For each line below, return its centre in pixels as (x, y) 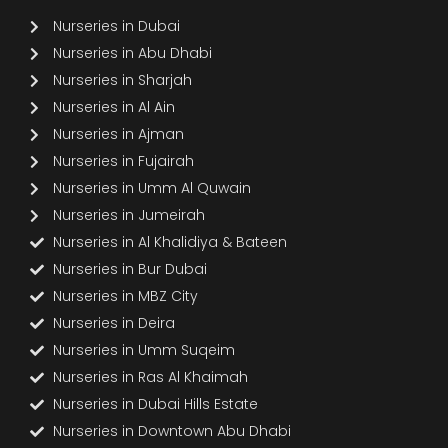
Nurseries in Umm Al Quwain (151, 188)
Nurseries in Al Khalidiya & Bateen (169, 242)
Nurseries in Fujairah (123, 161)
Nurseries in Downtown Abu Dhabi (171, 431)
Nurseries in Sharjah (122, 80)
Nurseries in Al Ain (113, 107)
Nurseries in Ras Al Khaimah (150, 377)
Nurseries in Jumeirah (128, 215)
